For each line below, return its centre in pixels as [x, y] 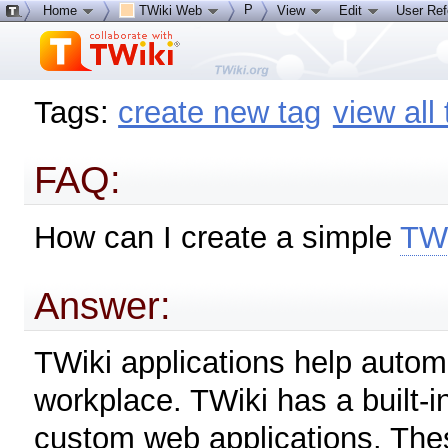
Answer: [103, 305]
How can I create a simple [217, 237]
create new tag [220, 112]
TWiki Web [170, 10]
